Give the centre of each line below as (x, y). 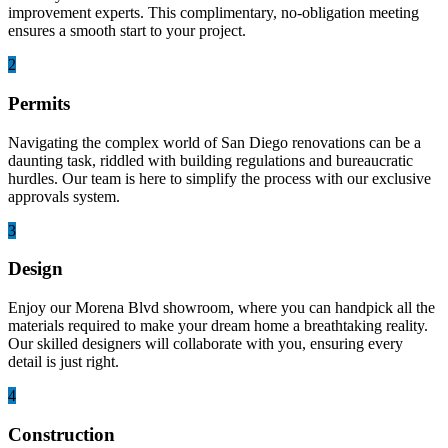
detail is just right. (63, 361)
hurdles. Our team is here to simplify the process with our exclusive (219, 178)
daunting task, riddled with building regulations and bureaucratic (210, 160)
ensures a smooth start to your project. (127, 31)
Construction (61, 434)
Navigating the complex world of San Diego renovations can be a (214, 142)
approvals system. (64, 196)
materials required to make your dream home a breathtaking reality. (218, 325)
